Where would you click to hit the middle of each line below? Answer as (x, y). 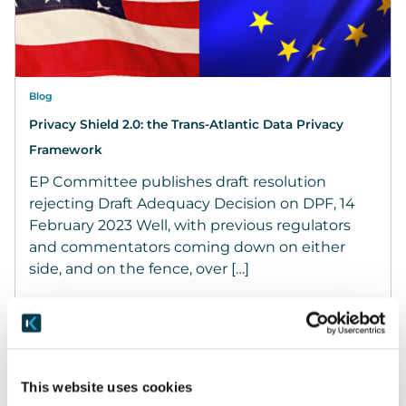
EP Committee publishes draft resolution (178, 181)
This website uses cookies (107, 387)
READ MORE (330, 358)
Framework (66, 149)
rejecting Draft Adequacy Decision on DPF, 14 (192, 203)
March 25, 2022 (82, 358)
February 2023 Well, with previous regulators (190, 225)
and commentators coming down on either (187, 246)
